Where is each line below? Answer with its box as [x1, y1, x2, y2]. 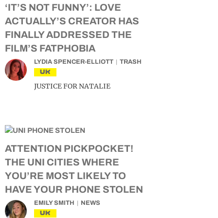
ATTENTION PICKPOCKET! [5, 143, 133, 154]
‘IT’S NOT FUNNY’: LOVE [5, 2, 121, 13]
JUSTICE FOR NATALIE [34, 82, 110, 91]
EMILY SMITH [34, 200, 74, 206]
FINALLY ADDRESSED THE [5, 29, 132, 40]
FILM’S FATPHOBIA [5, 43, 95, 54]
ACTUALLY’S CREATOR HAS [5, 16, 139, 26]
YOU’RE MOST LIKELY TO [5, 170, 126, 181]
